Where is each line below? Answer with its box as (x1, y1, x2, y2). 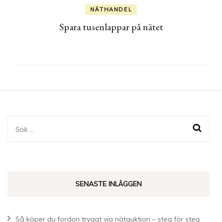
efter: (15, 137, 36, 149)
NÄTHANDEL (90, 5, 132, 13)
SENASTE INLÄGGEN (75, 179, 142, 188)
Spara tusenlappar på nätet (59, 20, 163, 33)
